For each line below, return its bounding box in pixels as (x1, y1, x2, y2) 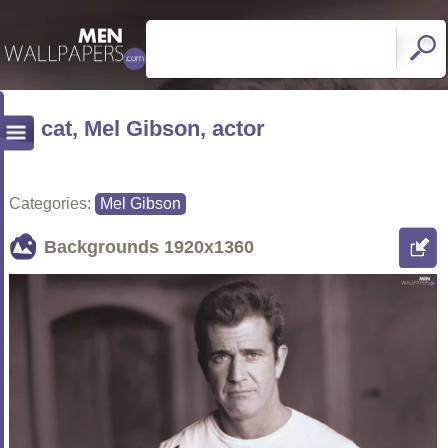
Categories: (9, 195, 95, 212)
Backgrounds (44, 237, 164, 257)
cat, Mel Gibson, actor (41, 115, 265, 141)
